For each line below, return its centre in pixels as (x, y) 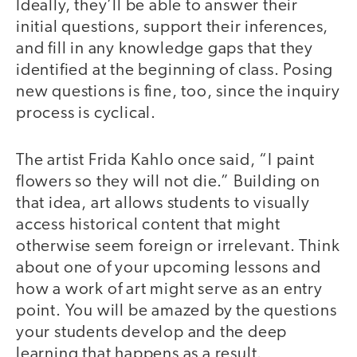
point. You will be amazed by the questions (177, 311)
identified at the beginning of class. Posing (175, 71)
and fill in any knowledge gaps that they (165, 49)
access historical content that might (148, 225)
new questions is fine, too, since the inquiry (178, 92)
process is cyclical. (86, 114)
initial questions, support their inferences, (173, 27)
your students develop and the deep (152, 332)
